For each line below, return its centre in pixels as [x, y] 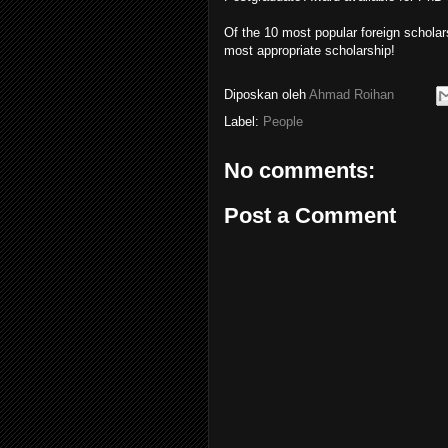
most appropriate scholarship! [309, 50]
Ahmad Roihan [351, 94]
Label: [243, 121]
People [283, 121]
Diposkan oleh [266, 94]
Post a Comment [310, 216]
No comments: [299, 170]
